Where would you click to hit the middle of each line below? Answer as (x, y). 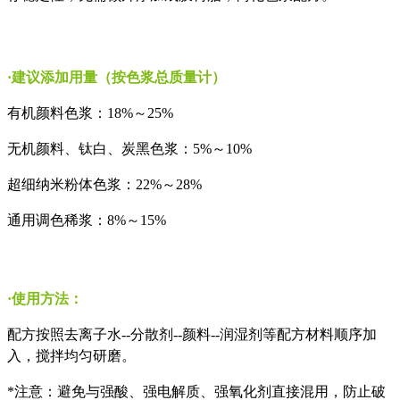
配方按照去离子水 (64, 334)
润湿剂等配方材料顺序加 (298, 334)
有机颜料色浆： (57, 112)
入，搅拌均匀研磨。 (71, 355)
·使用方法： (45, 298)
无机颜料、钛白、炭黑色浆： (100, 148)
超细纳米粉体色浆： (71, 184)
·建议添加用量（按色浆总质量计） (117, 77)
